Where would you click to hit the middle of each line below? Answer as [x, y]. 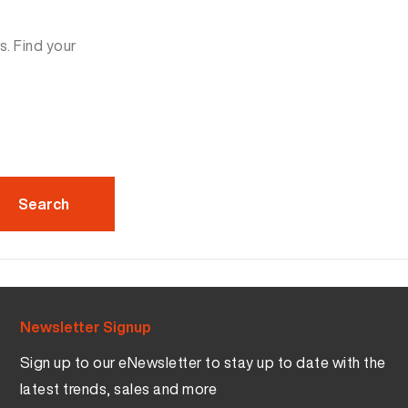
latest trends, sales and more [118, 389]
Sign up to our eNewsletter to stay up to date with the [203, 362]
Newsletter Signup [85, 327]
